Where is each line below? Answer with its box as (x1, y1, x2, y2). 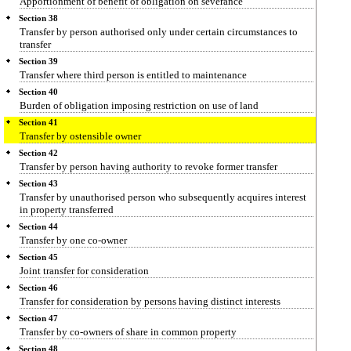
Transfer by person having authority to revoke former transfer (20, 161, 277, 172)
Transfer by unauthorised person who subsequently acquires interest (20, 191, 306, 203)
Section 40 (19, 88, 58, 96)
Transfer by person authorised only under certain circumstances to (20, 26, 298, 38)
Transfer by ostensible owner (20, 130, 141, 142)
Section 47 (19, 314, 58, 323)
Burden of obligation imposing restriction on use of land (20, 100, 259, 111)
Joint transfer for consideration (20, 265, 149, 277)
